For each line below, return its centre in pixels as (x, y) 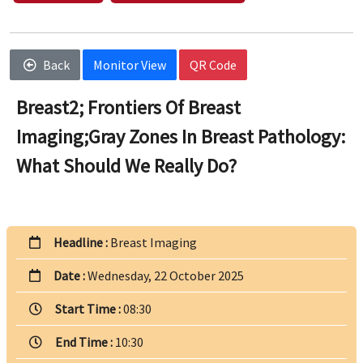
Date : (70, 276)
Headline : (82, 243)
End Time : (85, 342)
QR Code (213, 65)
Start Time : (89, 309)
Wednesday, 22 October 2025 (166, 276)
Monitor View (130, 65)
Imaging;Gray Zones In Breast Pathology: (181, 137)
